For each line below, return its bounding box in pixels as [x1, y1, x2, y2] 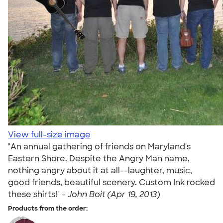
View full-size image [8, 129, 91, 140]
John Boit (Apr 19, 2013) [68, 189, 160, 200]
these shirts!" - [8, 189, 68, 200]
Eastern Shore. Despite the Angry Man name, [8, 153, 190, 164]
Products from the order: [8, 204, 88, 213]
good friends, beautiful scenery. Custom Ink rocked [8, 177, 215, 188]
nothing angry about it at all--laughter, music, [8, 165, 192, 176]
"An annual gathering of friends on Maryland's [8, 141, 191, 152]
